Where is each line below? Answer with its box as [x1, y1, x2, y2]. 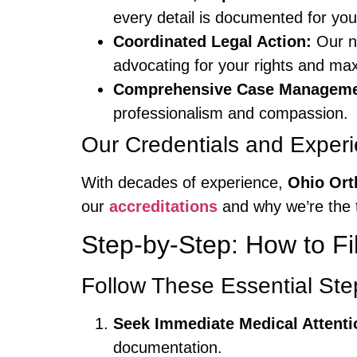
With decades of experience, [81, 173, 288, 191]
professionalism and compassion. [113, 104, 348, 122]
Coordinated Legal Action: [113, 32, 312, 50]
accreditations [109, 197, 218, 215]
